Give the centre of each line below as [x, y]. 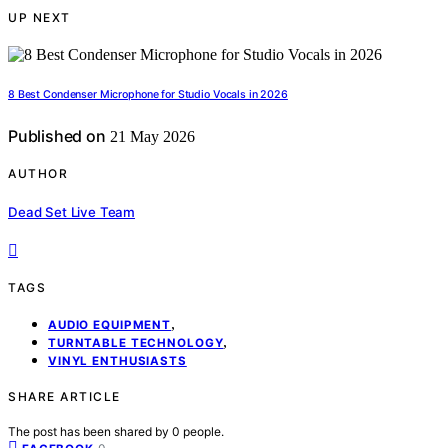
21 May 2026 [150, 137]
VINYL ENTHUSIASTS [117, 360]
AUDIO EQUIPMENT [110, 324]
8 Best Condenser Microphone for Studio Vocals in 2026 [148, 95]
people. [203, 431]
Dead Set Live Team [72, 211]
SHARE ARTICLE [64, 396]
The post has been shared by [90, 431]
